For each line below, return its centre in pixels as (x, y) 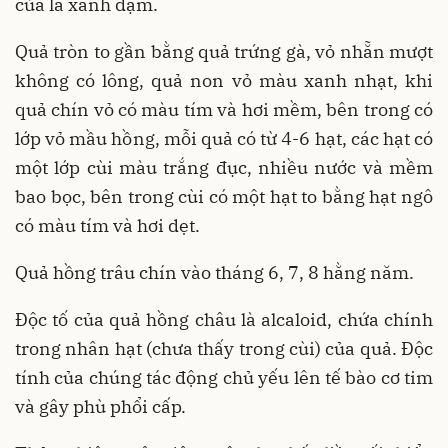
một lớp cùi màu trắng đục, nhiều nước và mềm (224, 167)
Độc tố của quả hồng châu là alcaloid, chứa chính (224, 319)
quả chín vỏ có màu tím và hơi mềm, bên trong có (224, 109)
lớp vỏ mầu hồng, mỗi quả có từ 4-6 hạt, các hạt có (224, 138)
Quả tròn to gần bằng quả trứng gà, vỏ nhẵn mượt (224, 51)
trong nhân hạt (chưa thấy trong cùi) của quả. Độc (224, 348)
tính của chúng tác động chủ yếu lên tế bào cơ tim (224, 377)
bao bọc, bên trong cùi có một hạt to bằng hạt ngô (224, 196)
